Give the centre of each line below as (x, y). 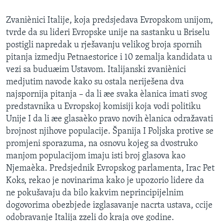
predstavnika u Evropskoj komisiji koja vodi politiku (103, 107)
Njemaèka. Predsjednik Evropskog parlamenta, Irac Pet (110, 168)
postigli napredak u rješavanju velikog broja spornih (104, 45)
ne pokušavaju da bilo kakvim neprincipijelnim (95, 193)
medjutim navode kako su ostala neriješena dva (95, 82)
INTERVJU (35, 27)
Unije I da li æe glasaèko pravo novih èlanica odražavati (110, 119)
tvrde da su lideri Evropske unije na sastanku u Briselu (108, 33)
